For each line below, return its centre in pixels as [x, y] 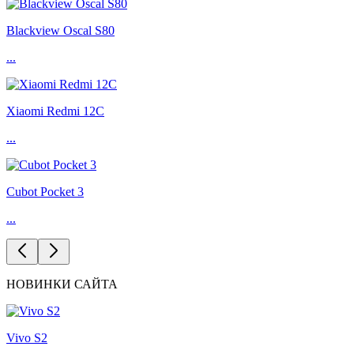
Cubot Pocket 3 [45, 192]
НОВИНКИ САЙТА [62, 284]
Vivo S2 [27, 338]
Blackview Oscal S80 [60, 31]
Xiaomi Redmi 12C [55, 111]
